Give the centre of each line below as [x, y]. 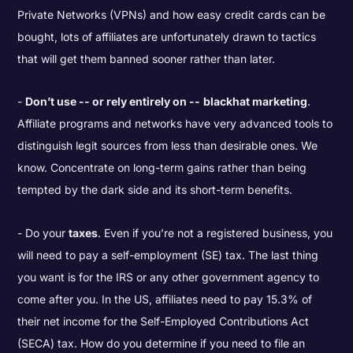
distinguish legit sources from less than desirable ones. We [168, 146]
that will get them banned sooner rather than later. [147, 58]
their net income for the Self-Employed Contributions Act [163, 321]
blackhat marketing [256, 102]
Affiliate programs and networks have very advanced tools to [175, 124]
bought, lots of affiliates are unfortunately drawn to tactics [167, 36]
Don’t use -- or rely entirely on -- [113, 102]
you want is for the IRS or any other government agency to [169, 277]
